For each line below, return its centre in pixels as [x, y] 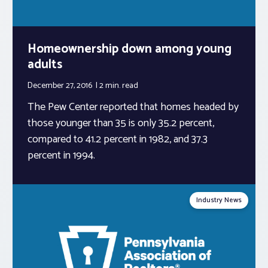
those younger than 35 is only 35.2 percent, [121, 123]
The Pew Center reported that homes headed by [133, 107]
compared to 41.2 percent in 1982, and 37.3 [118, 139]
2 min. [111, 86]
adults [45, 64]
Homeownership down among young [130, 49]
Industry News [219, 200]
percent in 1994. [61, 155]
